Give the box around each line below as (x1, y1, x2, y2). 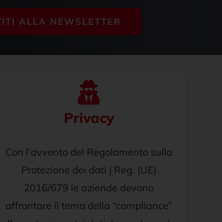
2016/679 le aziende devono (24, 181, 154, 194)
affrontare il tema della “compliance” (5, 199, 172, 212)
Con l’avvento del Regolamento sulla (5, 146, 172, 158)
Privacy (63, 109, 114, 126)
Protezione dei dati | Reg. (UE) (21, 164, 157, 176)
